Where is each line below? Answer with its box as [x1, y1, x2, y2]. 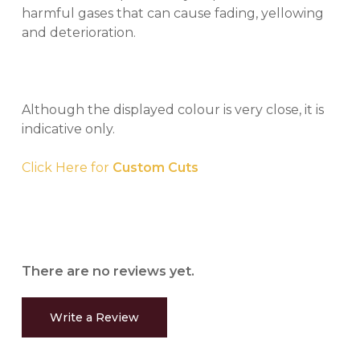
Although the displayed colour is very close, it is [21, 101, 324, 117]
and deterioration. [21, 24, 139, 40]
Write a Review [49, 309, 139, 325]
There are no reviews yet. [21, 262, 194, 279]
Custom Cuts [112, 159, 202, 175]
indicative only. [21, 121, 115, 137]
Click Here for [21, 159, 112, 175]
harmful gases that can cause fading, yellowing [21, 5, 324, 21]
